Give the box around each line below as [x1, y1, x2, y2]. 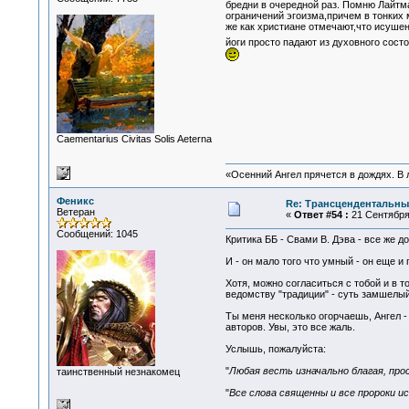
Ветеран [56, 206, 95, 217]
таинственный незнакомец [56, 366, 180, 377]
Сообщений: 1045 [56, 228, 138, 239]
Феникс [56, 195, 94, 206]
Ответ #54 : [293, 209, 349, 220]
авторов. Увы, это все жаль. [225, 321, 355, 333]
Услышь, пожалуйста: [225, 343, 326, 355]
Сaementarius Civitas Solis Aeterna [56, 133, 212, 144]
